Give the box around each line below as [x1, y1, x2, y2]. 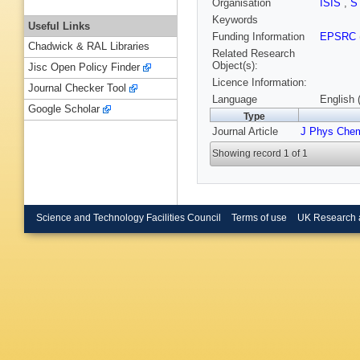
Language [212, 93, 257, 106]
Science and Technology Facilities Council [36, 212, 221, 223]
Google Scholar [28, 103, 100, 116]
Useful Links [28, 19, 90, 32]
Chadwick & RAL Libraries [28, 40, 149, 53]
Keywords [212, 14, 258, 27]
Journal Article [212, 125, 278, 138]
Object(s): [212, 59, 258, 72]
